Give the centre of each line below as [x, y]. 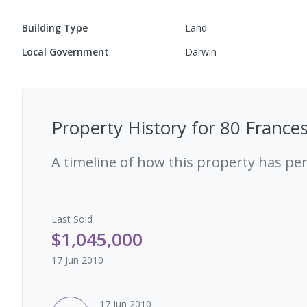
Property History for [136, 127]
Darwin [201, 52]
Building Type [55, 28]
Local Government [65, 52]
